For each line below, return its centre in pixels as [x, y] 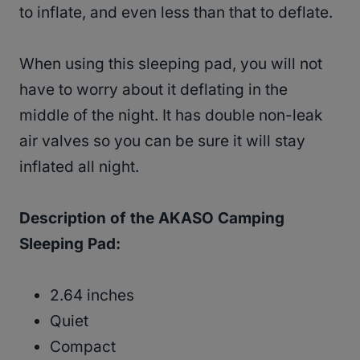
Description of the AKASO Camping [152, 218]
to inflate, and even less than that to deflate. [176, 12]
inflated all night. [79, 166]
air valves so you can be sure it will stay [162, 141]
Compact [83, 346]
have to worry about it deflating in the [153, 89]
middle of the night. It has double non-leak [171, 115]
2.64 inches [92, 295]
